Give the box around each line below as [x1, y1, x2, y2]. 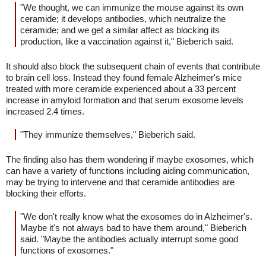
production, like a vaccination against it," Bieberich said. [20, 36, 233, 46]
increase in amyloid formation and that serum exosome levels [6, 95, 243, 105]
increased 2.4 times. [6, 106, 84, 116]
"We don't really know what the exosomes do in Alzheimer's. [20, 211, 252, 221]
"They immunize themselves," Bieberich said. [20, 129, 195, 140]
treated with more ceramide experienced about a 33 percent [6, 84, 236, 94]
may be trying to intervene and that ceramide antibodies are [6, 177, 235, 187]
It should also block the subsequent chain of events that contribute [6, 61, 260, 71]
